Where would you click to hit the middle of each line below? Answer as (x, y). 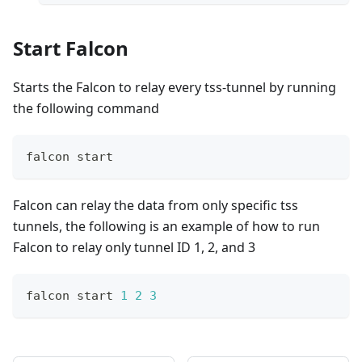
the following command (86, 109)
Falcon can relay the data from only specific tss (156, 206)
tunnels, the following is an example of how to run (166, 227)
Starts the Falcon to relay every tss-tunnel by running (175, 88)
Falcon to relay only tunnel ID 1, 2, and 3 (134, 248)
